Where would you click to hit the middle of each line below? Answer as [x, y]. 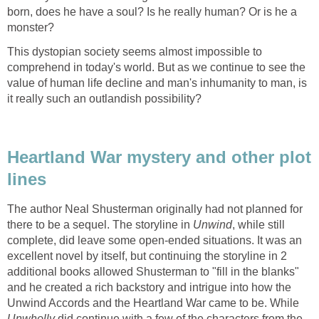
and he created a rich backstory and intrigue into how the [149, 288]
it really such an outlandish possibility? [104, 98]
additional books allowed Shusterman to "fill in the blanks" [153, 272]
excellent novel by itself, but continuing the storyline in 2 [147, 256]
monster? [31, 27]
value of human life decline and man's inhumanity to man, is [157, 83]
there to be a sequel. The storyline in [100, 225]
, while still [258, 225]
